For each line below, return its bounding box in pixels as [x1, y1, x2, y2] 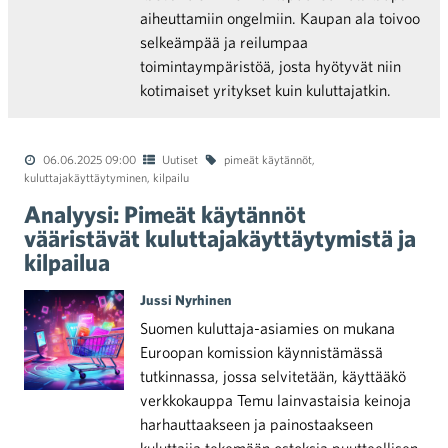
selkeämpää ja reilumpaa [140, 33, 308, 51]
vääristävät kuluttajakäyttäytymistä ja [24, 224, 416, 252]
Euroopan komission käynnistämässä [140, 343, 383, 361]
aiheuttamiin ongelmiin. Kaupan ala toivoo [140, 9, 420, 27]
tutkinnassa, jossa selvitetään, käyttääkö [140, 367, 406, 385]
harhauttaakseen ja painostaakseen [140, 415, 373, 433]
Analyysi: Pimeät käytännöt [24, 200, 306, 228]
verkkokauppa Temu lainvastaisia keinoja [140, 391, 411, 409]
